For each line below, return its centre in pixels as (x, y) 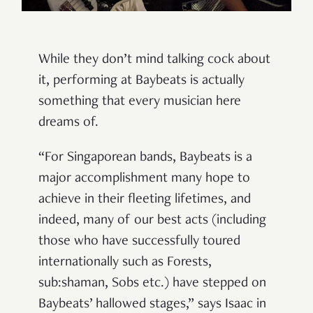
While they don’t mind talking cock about (154, 60)
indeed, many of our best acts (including (152, 220)
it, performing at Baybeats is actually (141, 81)
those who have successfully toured (139, 241)
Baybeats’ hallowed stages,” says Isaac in (152, 304)
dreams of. (68, 123)
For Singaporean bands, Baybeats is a (148, 158)
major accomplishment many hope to (144, 179)
